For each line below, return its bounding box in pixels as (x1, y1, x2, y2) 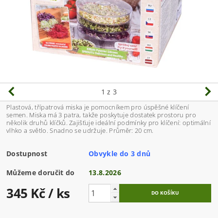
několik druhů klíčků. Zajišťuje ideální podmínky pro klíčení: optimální (6, 118, 211, 127)
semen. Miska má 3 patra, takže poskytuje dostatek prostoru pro (6, 110, 196, 120)
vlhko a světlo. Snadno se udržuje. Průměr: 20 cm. (6, 126, 154, 135)
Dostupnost (6, 149, 48, 159)
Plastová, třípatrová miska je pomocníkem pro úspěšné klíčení (6, 103, 189, 112)
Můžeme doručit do (6, 168, 75, 178)
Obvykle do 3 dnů (89, 149, 151, 159)
